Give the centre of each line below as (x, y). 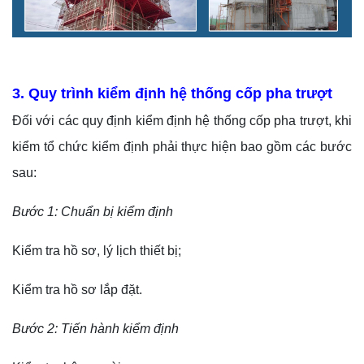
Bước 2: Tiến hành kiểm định (95, 329)
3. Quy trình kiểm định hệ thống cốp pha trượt (172, 94)
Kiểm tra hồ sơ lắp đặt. (77, 290)
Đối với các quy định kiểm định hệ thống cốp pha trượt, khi (182, 121)
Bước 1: (35, 212)
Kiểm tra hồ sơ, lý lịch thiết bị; (97, 251)
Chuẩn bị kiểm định (117, 212)
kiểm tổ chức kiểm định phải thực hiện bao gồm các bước (182, 147)
